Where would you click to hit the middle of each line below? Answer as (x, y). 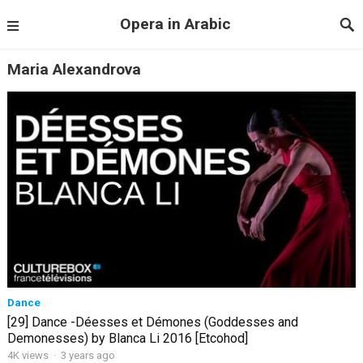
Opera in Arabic (175, 24)
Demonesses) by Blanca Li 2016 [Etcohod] (127, 338)
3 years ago (88, 355)
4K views (29, 355)
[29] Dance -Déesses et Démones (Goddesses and (152, 322)
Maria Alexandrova (74, 69)
